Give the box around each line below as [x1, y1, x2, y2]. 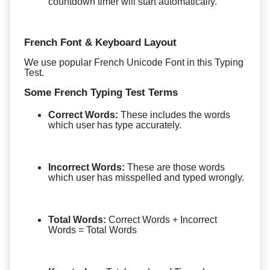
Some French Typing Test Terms [24, 86, 178, 98]
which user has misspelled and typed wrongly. [48, 172, 244, 183]
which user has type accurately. [48, 119, 181, 130]
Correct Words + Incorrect [106, 214, 217, 225]
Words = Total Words [48, 224, 137, 235]
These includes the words [121, 109, 230, 120]
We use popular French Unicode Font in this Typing [24, 57, 243, 67]
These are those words [125, 162, 225, 172]
